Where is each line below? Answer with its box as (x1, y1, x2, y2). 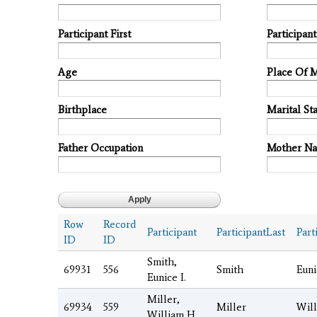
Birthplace (58, 103, 107, 117)
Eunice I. (147, 270, 186, 284)
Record (103, 217, 136, 231)
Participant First (58, 27, 131, 40)
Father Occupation (58, 142, 143, 155)
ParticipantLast (217, 225, 285, 238)
